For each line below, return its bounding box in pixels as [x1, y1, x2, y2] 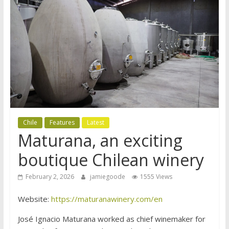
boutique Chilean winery [17, 148, 204, 171]
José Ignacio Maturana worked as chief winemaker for [17, 213, 205, 224]
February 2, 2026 [25, 172, 74, 181]
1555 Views [140, 172, 172, 181]
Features [49, 118, 75, 127]
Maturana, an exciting [17, 129, 182, 151]
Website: [17, 193, 51, 204]
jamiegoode [89, 172, 127, 181]
